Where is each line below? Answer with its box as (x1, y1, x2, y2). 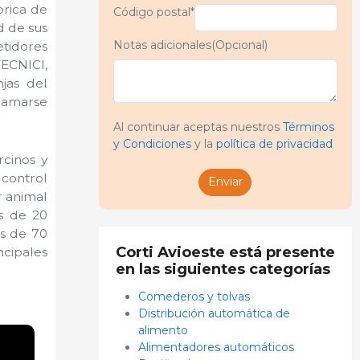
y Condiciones (112, 137, 191, 151)
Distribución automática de (137, 305, 290, 321)
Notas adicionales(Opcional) (112, 37, 268, 52)
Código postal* (112, 5, 194, 19)
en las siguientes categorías (115, 259, 330, 278)
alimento (137, 322, 188, 337)
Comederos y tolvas (137, 288, 250, 304)
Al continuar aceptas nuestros (112, 120, 283, 134)
